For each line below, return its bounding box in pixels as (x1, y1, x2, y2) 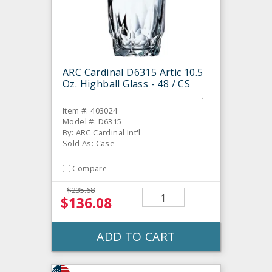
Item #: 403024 (63, 104, 118, 116)
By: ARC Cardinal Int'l (63, 126, 141, 138)
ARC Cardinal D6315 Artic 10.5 (63, 65, 203, 79)
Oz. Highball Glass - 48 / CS (63, 76, 191, 90)
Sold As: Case (63, 137, 115, 149)
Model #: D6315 (63, 115, 122, 127)
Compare (72, 163, 107, 174)
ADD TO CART (97, 228, 175, 245)
